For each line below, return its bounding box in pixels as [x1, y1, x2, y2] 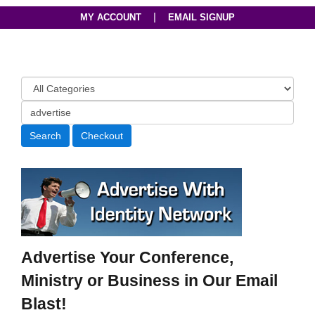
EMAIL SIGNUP [168, 12, 236, 22]
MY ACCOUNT [79, 12, 141, 22]
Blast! [21, 295, 67, 314]
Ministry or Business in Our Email [21, 271, 278, 290]
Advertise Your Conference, [21, 248, 233, 267]
